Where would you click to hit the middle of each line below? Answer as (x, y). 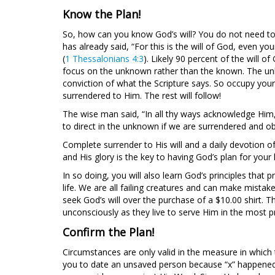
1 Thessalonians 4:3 (104, 59)
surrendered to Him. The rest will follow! (142, 95)
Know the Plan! (103, 14)
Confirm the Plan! (110, 232)
